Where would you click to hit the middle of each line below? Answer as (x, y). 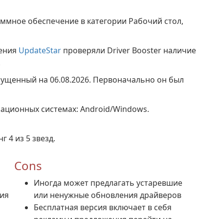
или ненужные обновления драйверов (108, 195)
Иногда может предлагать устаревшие (108, 183)
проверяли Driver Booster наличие (129, 50)
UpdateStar (40, 50)
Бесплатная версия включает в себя (103, 207)
